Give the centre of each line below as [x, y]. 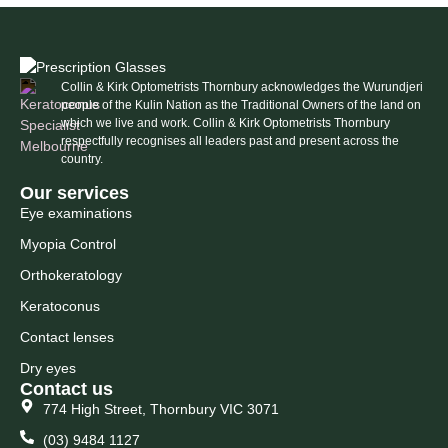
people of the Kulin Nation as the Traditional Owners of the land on [241, 105]
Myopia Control [68, 243]
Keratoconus [60, 305]
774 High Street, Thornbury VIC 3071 [160, 408]
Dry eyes [48, 367]
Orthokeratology [71, 274]
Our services [74, 192]
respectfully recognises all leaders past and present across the [230, 141]
